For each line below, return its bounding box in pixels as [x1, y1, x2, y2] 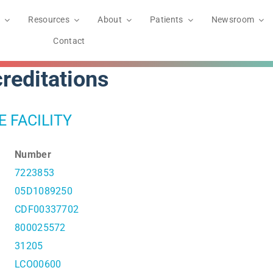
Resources [28, 15, 70, 24]
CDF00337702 [15, 203, 79, 215]
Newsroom [211, 15, 255, 24]
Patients [150, 15, 183, 24]
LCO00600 [15, 258, 62, 270]
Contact [53, 36, 85, 46]
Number [15, 148, 51, 160]
